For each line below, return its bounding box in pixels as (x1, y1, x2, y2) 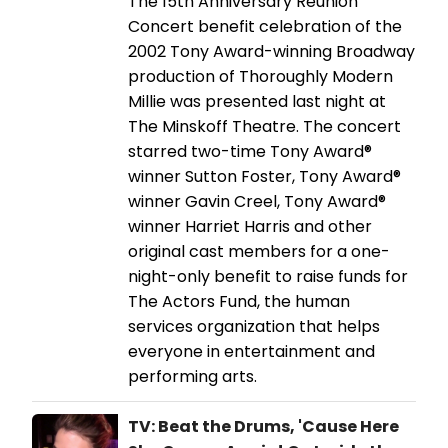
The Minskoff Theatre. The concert (128, 115, 401, 139)
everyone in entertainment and (128, 340, 375, 364)
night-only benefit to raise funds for (128, 265, 408, 289)
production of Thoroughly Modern (128, 65, 393, 89)
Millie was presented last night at (128, 90, 386, 114)
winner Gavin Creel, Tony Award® (128, 190, 386, 214)
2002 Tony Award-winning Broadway (128, 40, 415, 64)
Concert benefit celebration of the (128, 15, 402, 39)
